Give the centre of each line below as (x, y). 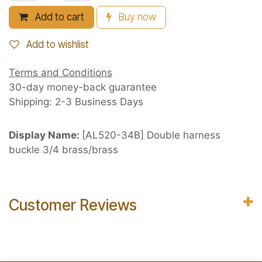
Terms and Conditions (61, 73)
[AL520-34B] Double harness (151, 135)
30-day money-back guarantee (83, 87)
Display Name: (45, 135)
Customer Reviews (73, 205)
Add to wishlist (58, 45)
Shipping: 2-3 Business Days (76, 102)
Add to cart (58, 17)
